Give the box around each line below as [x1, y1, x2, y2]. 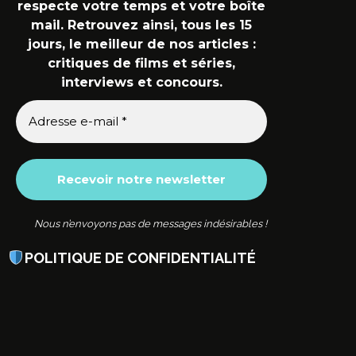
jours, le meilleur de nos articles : [27, 36, 256, 52]
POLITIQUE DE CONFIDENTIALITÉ [24, 249, 256, 266]
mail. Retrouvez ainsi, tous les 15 [31, 17, 252, 33]
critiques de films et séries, [48, 55, 235, 71]
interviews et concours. [60, 74, 222, 90]
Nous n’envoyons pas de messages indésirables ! [34, 217, 267, 230]
